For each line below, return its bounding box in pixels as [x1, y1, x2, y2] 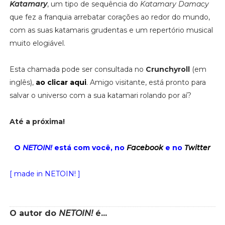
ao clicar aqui [35, 77, 86, 87]
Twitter [184, 143, 211, 152]
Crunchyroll [145, 64, 190, 74]
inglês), [9, 77, 36, 87]
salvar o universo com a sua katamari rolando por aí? [9, 90, 191, 100]
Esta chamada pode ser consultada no [9, 64, 146, 74]
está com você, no [52, 143, 127, 152]
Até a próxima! [9, 117, 65, 126]
